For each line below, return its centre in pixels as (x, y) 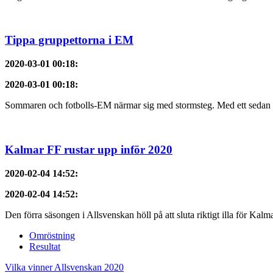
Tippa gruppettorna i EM (69, 40)
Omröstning (52, 235)
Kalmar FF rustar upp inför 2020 (89, 149)
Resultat (45, 246)
